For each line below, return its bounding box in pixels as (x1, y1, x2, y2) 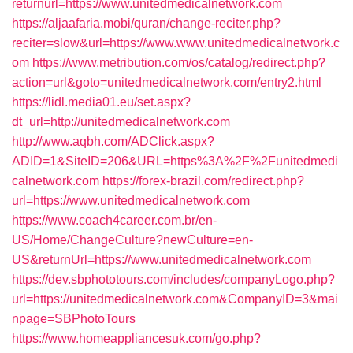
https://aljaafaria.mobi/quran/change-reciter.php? (12, 17, 281, 30)
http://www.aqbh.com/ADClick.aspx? (12, 135, 214, 148)
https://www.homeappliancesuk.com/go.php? (12, 332, 261, 345)
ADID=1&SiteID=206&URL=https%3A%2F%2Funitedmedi (12, 154, 338, 168)
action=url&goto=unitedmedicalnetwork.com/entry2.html (12, 76, 321, 89)
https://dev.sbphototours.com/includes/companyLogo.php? (12, 273, 335, 286)
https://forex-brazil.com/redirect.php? (102, 174, 304, 188)
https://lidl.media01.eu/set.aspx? (12, 95, 191, 109)
